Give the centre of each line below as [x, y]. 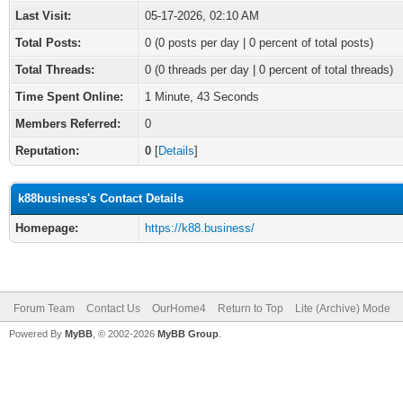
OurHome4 [179, 309]
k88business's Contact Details [101, 198]
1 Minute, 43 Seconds [202, 97]
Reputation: [47, 151]
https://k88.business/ [200, 228]
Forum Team [44, 309]
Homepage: [47, 228]
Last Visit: [43, 16]
